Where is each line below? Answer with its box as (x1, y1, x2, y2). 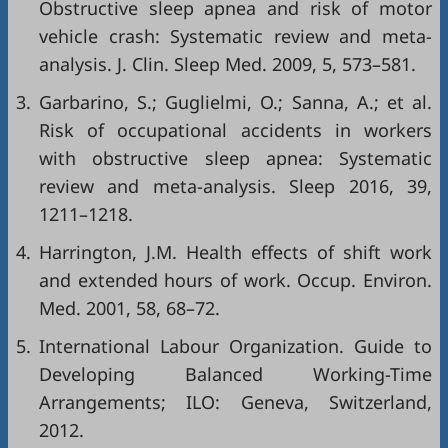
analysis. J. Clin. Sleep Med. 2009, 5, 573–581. (39, 51, 416, 76)
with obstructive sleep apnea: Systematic (39, 145, 432, 170)
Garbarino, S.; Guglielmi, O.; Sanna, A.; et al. (39, 89, 432, 114)
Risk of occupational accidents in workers (39, 117, 432, 142)
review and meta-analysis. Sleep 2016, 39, (39, 173, 432, 198)
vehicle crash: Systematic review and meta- (39, 23, 432, 48)
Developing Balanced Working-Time (39, 361, 432, 386)
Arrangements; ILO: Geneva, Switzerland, (39, 389, 432, 414)
